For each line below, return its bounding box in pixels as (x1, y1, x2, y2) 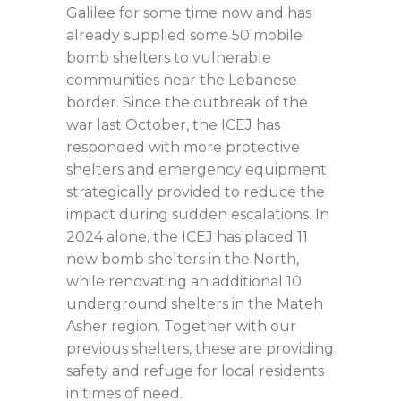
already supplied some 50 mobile (66, 26, 303, 44)
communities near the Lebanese (66, 71, 297, 89)
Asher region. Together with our (66, 317, 296, 335)
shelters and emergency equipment (66, 160, 327, 178)
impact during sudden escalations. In (66, 205, 329, 223)
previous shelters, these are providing (66, 339, 334, 357)
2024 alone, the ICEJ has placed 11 (66, 227, 308, 245)
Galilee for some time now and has (66, 4, 311, 21)
